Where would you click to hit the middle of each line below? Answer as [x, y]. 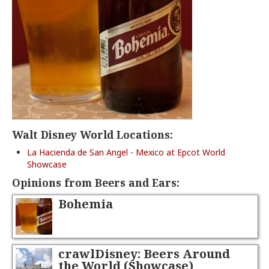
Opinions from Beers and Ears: [96, 183]
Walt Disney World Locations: [92, 134]
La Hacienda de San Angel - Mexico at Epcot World [126, 152]
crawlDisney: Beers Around [144, 254]
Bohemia [86, 204]
